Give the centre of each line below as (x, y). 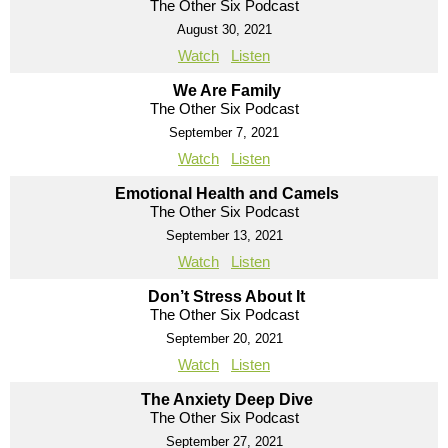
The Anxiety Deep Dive (226, 400)
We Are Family (226, 91)
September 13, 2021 (224, 236)
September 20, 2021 (224, 339)
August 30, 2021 (224, 30)
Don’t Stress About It (226, 297)
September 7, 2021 (224, 133)
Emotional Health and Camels (226, 194)
